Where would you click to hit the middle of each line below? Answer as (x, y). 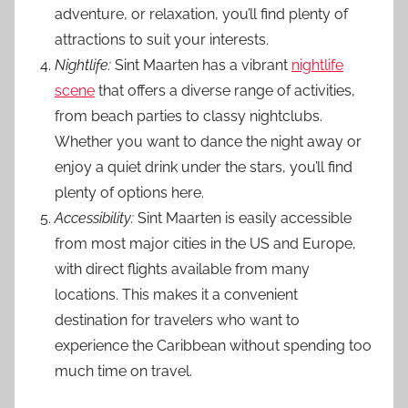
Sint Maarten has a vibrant (201, 65)
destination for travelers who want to (177, 320)
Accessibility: (94, 218)
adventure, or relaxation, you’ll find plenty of (201, 14)
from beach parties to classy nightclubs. (189, 116)
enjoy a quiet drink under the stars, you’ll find (204, 167)
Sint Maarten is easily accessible (243, 218)
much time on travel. (123, 371)
